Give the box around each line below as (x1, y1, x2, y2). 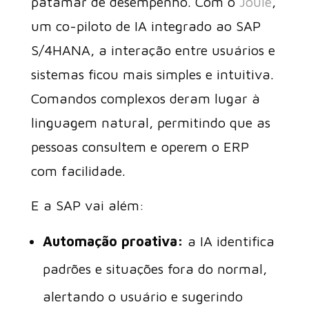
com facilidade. (30, 163, 126, 179)
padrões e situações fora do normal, (42, 261, 267, 277)
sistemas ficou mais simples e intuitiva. (30, 66, 274, 82)
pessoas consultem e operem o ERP (30, 139, 249, 154)
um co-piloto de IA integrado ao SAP (30, 18, 261, 34)
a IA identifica (183, 233, 275, 249)
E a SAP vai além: (30, 197, 144, 213)
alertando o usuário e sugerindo (42, 288, 243, 304)
